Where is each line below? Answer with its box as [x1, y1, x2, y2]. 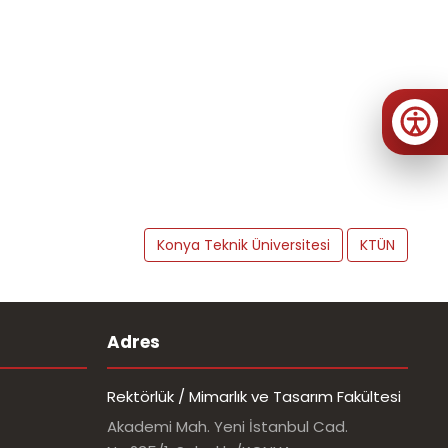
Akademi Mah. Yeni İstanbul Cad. [107, 416, 348, 437]
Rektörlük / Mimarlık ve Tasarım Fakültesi [107, 386, 401, 407]
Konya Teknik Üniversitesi [157, 235, 330, 255]
